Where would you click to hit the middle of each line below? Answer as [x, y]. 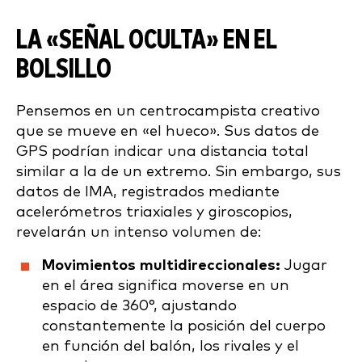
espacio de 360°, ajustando [139, 305]
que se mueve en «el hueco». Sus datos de [168, 131]
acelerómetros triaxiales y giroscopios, [154, 212]
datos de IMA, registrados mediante [148, 192]
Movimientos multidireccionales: [161, 265]
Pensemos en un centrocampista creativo [168, 111]
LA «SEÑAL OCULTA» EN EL [147, 40]
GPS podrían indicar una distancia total [162, 151]
